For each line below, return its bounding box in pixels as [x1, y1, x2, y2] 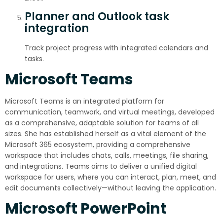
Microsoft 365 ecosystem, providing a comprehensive [5, 140, 190, 149]
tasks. [25, 54, 44, 64]
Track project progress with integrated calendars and [25, 43, 208, 53]
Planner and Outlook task [25, 9, 169, 24]
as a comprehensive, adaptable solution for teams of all [5, 118, 199, 128]
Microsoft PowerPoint [5, 198, 167, 219]
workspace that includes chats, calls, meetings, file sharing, [5, 150, 209, 160]
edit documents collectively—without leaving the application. [5, 183, 216, 193]
